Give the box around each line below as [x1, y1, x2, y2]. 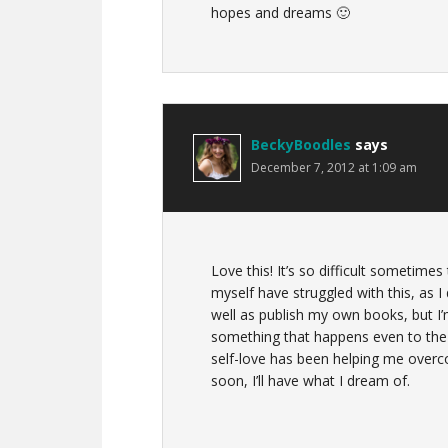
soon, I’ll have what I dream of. [211, 371, 410, 390]
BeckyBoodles [251, 135, 351, 154]
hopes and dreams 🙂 [211, 3, 350, 22]
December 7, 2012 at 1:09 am [251, 159, 417, 176]
